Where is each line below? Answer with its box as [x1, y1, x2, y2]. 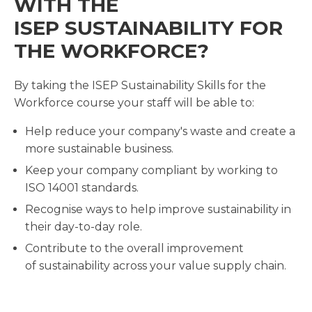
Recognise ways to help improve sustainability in [25, 203, 291, 217]
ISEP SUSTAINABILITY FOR [14, 16, 283, 40]
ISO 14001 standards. [25, 181, 139, 195]
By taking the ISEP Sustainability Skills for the [14, 79, 266, 93]
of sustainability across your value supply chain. [25, 259, 286, 273]
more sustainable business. [25, 142, 173, 156]
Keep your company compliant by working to [25, 164, 278, 178]
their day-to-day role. [25, 220, 142, 234]
